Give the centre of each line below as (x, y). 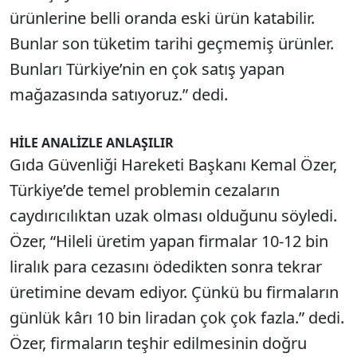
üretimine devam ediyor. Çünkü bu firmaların (174, 292)
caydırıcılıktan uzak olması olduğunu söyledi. (173, 216)
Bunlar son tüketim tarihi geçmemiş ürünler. (172, 43)
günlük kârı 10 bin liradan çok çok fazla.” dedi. (177, 318)
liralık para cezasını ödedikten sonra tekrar (166, 267)
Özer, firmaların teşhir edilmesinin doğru (158, 343)
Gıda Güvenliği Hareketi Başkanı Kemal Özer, (173, 165)
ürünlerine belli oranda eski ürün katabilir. (162, 18)
